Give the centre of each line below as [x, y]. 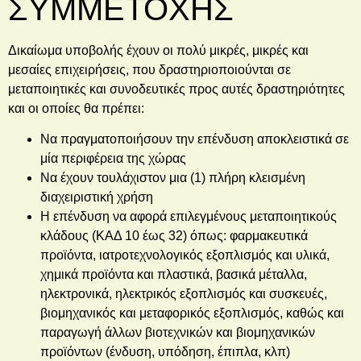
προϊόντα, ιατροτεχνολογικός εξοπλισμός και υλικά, [185, 255]
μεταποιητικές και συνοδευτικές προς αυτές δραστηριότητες [176, 89]
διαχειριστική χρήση [97, 197]
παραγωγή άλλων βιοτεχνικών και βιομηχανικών [178, 332]
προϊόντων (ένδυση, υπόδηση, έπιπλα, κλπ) [165, 351]
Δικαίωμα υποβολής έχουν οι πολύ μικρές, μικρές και [158, 50]
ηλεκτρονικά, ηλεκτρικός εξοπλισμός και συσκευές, [184, 293]
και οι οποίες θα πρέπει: [76, 108]
